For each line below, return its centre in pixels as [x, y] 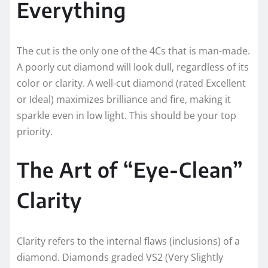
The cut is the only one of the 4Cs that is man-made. [133, 51]
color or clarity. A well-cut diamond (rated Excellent [131, 83]
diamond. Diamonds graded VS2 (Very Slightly [120, 258]
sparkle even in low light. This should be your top [127, 116]
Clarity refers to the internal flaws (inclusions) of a [128, 241]
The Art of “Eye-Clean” [130, 170]
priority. [35, 132]
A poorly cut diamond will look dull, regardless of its [133, 67]
